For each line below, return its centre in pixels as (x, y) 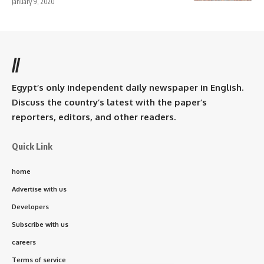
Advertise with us (39, 189)
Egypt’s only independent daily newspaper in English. (128, 87)
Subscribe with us (40, 224)
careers (24, 242)
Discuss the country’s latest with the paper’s (109, 102)
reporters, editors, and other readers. (94, 117)
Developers (30, 207)
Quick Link (32, 146)
